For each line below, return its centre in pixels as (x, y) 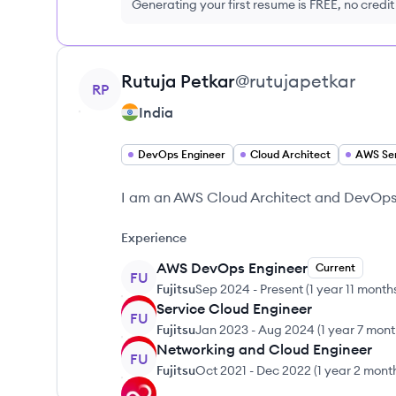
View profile (117, 78)
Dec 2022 (284, 370)
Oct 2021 (221, 370)
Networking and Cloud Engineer (264, 349)
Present (282, 289)
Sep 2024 (223, 289)
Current (335, 267)
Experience (154, 238)
